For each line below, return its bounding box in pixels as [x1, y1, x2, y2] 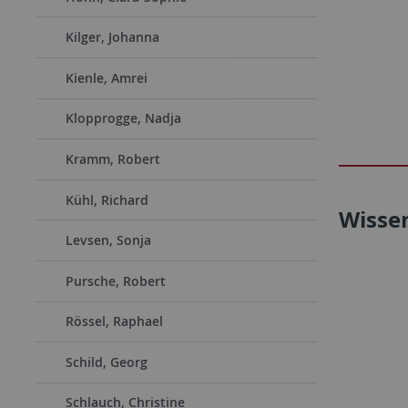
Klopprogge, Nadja [66, 109, 181, 127]
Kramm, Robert [66, 149, 160, 168]
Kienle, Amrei [66, 68, 148, 87]
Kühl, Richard [66, 190, 148, 209]
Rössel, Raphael [66, 312, 163, 331]
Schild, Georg [66, 352, 148, 371]
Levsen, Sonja [66, 231, 151, 250]
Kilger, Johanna [66, 28, 159, 46]
